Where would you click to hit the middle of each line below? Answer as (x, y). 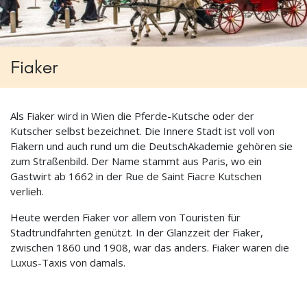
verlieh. (27, 192)
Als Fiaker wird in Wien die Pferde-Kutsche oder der (132, 116)
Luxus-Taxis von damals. (68, 263)
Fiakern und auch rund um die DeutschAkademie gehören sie (151, 146)
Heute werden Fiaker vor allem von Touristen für (125, 218)
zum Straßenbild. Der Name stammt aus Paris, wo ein (136, 161)
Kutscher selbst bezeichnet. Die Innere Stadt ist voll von (143, 131)
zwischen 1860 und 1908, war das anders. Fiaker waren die (150, 248)
